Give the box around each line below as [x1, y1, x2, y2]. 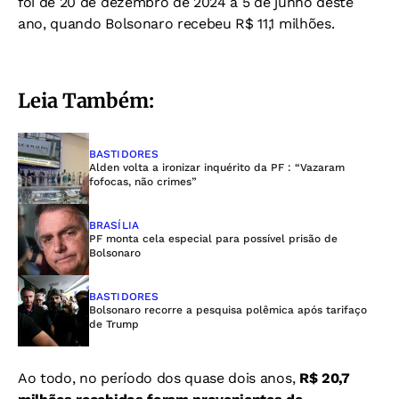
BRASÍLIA [89, 218, 139, 232]
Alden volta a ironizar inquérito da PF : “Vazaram [89, 160, 345, 174]
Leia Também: [18, 87, 154, 113]
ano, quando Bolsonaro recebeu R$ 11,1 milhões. [18, 14, 335, 32]
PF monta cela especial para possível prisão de [89, 232, 338, 245]
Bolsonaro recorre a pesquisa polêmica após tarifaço [89, 303, 367, 316]
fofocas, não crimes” [89, 175, 197, 188]
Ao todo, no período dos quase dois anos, [18, 369, 299, 387]
